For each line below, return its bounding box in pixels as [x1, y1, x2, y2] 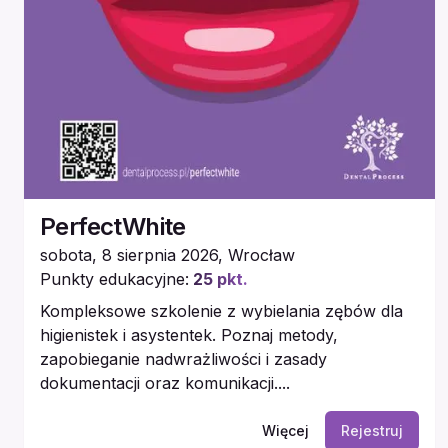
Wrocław [228, 244, 295, 265]
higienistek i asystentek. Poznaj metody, [40, 324, 338, 345]
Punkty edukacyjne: [40, 268, 189, 289]
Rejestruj [340, 421, 403, 439]
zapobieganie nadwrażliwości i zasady [40, 348, 327, 369]
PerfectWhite [40, 211, 186, 241]
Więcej [261, 421, 309, 439]
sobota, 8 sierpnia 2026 [40, 244, 218, 265]
